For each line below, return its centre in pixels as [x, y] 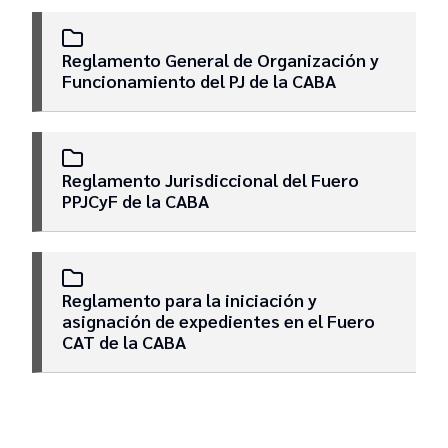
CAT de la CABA [124, 341]
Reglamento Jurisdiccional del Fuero [210, 179]
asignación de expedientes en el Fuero [218, 320]
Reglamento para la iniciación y [189, 299]
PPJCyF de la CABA [135, 200]
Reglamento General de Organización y [220, 59]
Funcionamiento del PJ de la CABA [199, 80]
